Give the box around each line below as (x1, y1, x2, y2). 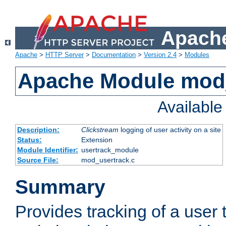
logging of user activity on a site (118, 126, 221, 134)
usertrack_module (81, 146, 139, 154)
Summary (15, 176, 105, 198)
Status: (17, 136, 42, 144)
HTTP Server (45, 51, 84, 59)
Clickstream (81, 126, 119, 134)
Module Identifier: (17, 146, 78, 154)
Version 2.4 (144, 51, 177, 59)
